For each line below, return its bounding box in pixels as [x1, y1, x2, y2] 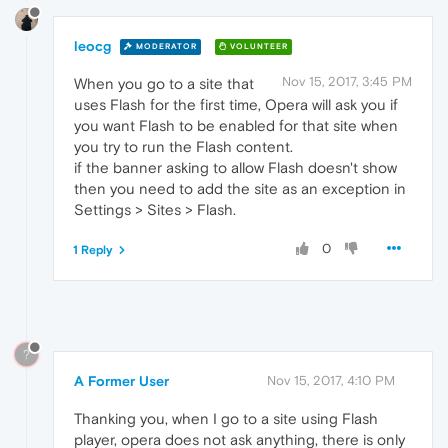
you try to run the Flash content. [74, 137, 293, 155]
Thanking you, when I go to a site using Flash [74, 409, 378, 427]
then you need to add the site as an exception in [74, 179, 406, 197]
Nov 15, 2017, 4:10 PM [267, 372, 395, 388]
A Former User [74, 372, 169, 389]
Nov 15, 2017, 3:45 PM [282, 73, 412, 89]
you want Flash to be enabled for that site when [74, 116, 398, 134]
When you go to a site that [74, 74, 254, 92]
